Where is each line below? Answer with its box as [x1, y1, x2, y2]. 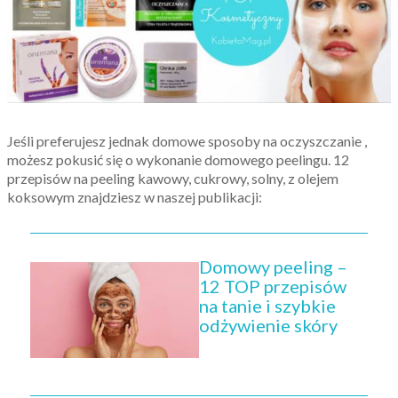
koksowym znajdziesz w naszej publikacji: [7, 188, 262, 206]
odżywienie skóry [199, 314, 338, 337]
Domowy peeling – [199, 256, 347, 278]
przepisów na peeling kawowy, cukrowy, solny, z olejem [7, 170, 338, 187]
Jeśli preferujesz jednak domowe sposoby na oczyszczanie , [7, 132, 367, 150]
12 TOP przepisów [199, 275, 346, 298]
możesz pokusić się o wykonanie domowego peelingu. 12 [7, 151, 349, 169]
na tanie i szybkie [199, 295, 336, 317]
